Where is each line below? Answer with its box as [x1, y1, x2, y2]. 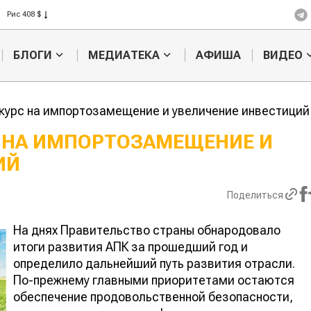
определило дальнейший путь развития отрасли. [13, 255, 295, 271]
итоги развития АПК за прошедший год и [13, 239, 248, 254]
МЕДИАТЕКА [87, 49, 160, 62]
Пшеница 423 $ [7, 25, 62, 34]
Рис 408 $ [7, 10, 41, 19]
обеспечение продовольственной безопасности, [13, 289, 293, 304]
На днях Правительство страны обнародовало [13, 222, 280, 237]
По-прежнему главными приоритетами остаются [13, 272, 294, 287]
